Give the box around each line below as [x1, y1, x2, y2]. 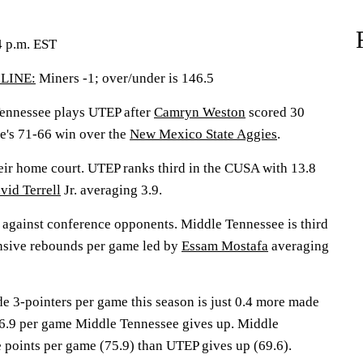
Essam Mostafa [181, 238, 268, 254]
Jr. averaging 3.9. [61, 182, 162, 198]
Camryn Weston [154, 105, 246, 120]
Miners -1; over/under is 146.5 [36, 70, 214, 86]
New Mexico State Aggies [130, 126, 277, 142]
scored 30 [246, 105, 305, 120]
